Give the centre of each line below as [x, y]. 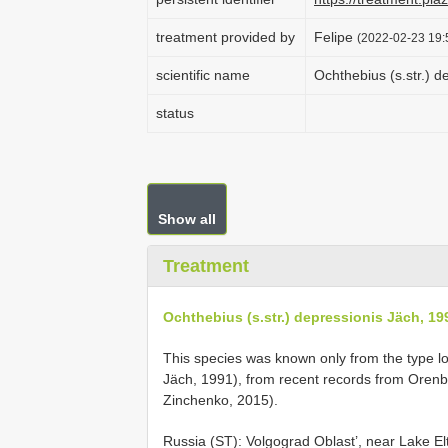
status [175, 113]
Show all [187, 219]
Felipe [335, 37]
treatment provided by [225, 37]
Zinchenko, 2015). [220, 399]
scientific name [203, 75]
